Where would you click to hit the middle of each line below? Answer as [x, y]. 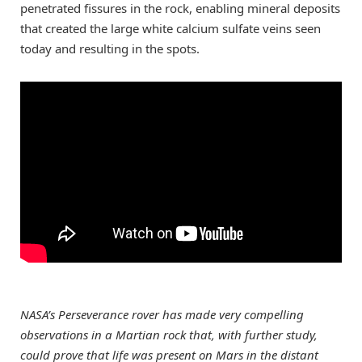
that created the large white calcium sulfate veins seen [170, 28]
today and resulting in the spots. [110, 48]
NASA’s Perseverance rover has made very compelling [162, 315]
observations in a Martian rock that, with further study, [169, 335]
